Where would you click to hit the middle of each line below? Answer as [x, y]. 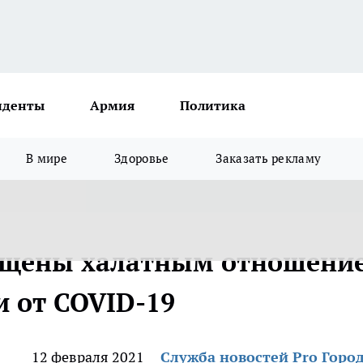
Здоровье [142, 158]
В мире [47, 158]
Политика [213, 105]
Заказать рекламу [269, 158]
